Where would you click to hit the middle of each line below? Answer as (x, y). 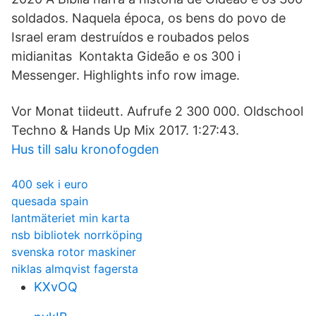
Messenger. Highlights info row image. (126, 75)
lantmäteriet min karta (71, 218)
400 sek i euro (50, 184)
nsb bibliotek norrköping (77, 235)
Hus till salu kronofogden (85, 149)
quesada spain (50, 201)
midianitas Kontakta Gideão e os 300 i (126, 56)
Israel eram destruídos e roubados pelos (130, 37)
